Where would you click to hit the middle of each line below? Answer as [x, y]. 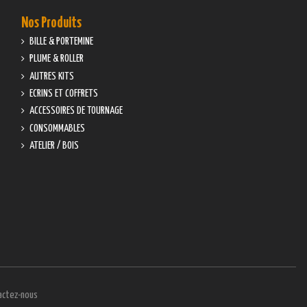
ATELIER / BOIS [54, 146]
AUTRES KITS [51, 76]
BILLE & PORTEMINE [61, 41]
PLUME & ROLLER [56, 59]
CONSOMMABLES [57, 128]
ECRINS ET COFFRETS [63, 93]
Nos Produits [51, 24]
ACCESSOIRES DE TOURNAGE [76, 111]
